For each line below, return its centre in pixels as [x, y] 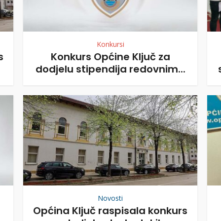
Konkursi [110, 44]
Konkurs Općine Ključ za [110, 56]
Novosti [110, 198]
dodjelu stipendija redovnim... [110, 69]
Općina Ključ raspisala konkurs [110, 211]
